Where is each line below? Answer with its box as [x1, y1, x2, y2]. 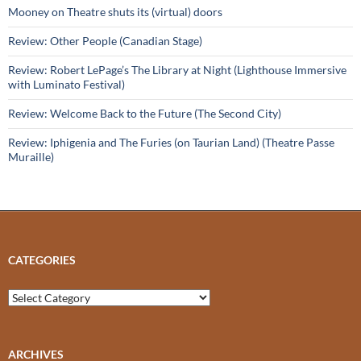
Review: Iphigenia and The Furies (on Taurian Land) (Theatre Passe [8, 135, 334, 150]
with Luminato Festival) [8, 77, 125, 92]
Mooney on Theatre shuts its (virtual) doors [8, 5, 222, 19]
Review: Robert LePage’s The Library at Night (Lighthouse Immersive [8, 63, 346, 77]
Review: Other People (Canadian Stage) [8, 34, 202, 48]
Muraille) [8, 150, 54, 164]
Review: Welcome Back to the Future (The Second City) [8, 106, 281, 121]
